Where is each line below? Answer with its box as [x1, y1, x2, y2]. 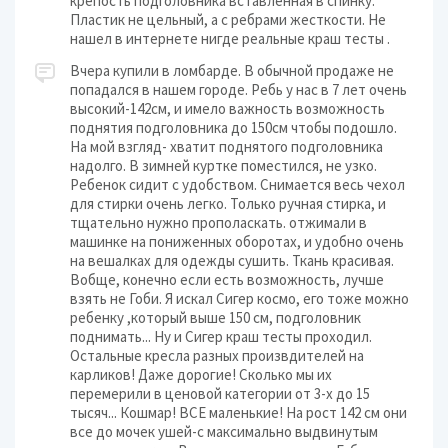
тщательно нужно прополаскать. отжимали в [70, 213, 367, 232]
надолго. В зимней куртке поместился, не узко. [70, 156, 377, 175]
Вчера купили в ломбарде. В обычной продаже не [70, 61, 394, 80]
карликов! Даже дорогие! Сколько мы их [70, 365, 332, 384]
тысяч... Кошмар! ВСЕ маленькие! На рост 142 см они [70, 403, 407, 422]
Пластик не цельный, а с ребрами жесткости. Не [70, 10, 386, 29]
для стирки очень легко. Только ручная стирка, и [70, 194, 386, 213]
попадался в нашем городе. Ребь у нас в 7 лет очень [70, 80, 407, 99]
